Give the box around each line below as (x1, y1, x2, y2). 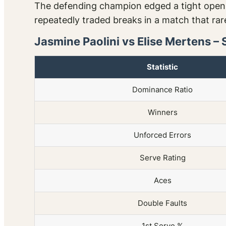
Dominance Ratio (132, 85, 193, 95)
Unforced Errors (134, 130, 191, 140)
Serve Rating (139, 153, 186, 163)
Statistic (147, 62, 178, 72)
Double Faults (138, 198, 187, 208)
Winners (147, 107, 178, 118)
